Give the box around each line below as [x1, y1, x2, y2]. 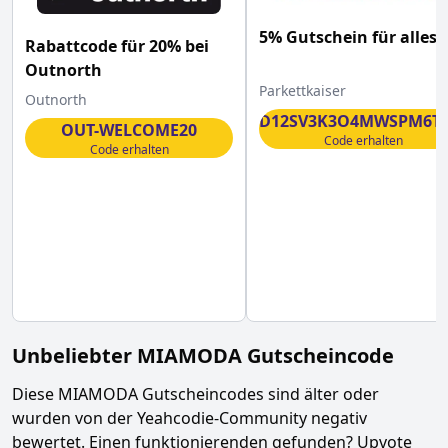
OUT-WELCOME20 [61, 119, 197, 142]
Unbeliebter [12, 342, 137, 369]
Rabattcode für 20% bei [25, 35, 209, 58]
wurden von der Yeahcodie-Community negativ [12, 407, 367, 429]
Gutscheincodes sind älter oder [138, 383, 379, 405]
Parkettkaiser [259, 80, 346, 100]
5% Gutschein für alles [259, 25, 437, 48]
